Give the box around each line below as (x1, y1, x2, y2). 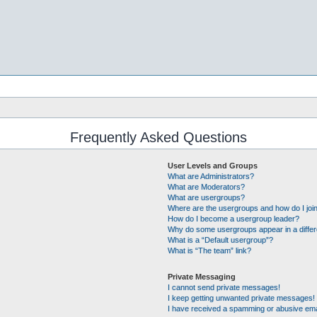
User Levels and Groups (167, 161, 258, 170)
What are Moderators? (167, 183, 245, 191)
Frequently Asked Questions (70, 129, 247, 145)
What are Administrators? (167, 172, 254, 180)
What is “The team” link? (167, 246, 251, 255)
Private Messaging (167, 272, 236, 281)
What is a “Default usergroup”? (167, 236, 273, 244)
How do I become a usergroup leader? (167, 214, 299, 223)
